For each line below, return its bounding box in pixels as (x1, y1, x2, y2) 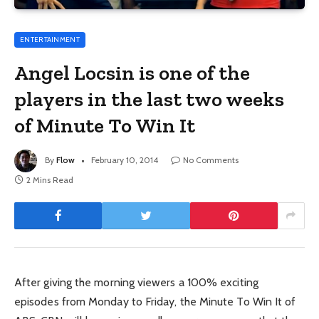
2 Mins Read (26, 174, 73, 185)
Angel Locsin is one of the (14, 60, 251, 85)
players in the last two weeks (14, 86, 285, 111)
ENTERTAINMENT (20, 34, 80, 44)
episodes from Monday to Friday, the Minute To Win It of (14, 294, 296, 308)
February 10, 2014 (91, 154, 158, 165)
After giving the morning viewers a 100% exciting (14, 275, 258, 289)
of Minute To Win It (14, 113, 196, 137)
